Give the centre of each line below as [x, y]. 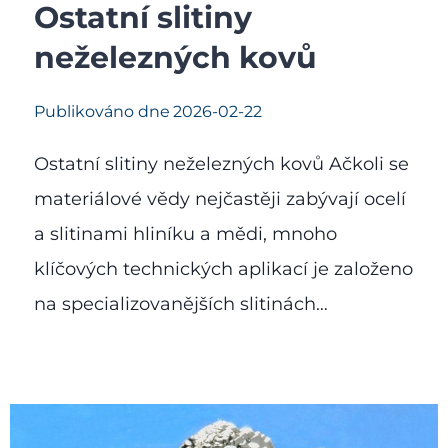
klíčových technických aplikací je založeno [223, 269]
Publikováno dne [102, 112]
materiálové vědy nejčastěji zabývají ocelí [220, 199]
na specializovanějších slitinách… [181, 304]
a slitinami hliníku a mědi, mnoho [185, 234]
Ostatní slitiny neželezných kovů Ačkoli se [221, 164]
